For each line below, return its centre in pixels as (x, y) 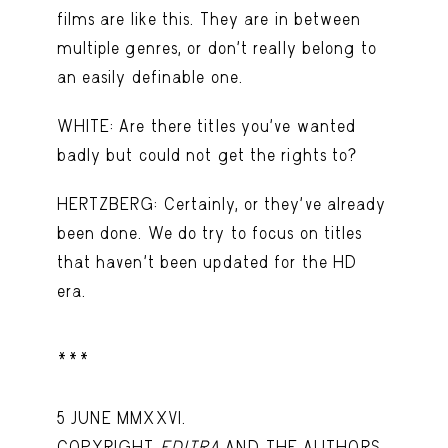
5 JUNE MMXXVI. (121, 418)
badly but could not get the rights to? (207, 155)
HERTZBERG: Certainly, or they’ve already (221, 204)
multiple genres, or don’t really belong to (216, 48)
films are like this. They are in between (209, 19)
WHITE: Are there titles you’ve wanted (206, 126)
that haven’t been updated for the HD (207, 262)
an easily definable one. (149, 77)
